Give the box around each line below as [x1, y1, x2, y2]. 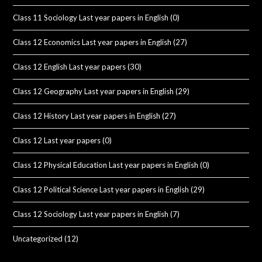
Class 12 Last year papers [13, 135, 101, 145]
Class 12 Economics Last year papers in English [13, 37, 172, 47]
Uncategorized [13, 233, 63, 243]
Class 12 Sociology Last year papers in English [13, 209, 169, 219]
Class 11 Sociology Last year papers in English [13, 12, 169, 22]
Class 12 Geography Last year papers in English [13, 86, 174, 96]
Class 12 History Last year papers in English [13, 111, 161, 120]
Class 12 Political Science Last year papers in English [13, 184, 189, 194]
